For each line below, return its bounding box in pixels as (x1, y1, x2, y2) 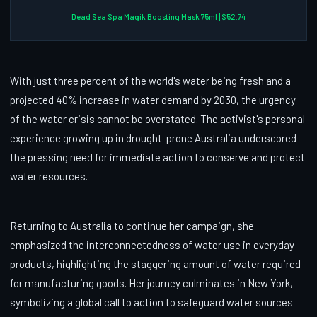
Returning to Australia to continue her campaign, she (10, 219, 254, 233)
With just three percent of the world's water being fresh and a (10, 74, 291, 88)
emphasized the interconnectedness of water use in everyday (10, 238, 294, 252)
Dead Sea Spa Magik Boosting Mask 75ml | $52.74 (71, 12, 246, 22)
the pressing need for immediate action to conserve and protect (10, 151, 305, 164)
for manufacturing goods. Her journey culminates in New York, (10, 277, 293, 290)
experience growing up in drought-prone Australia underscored (10, 132, 296, 145)
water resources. (10, 170, 88, 183)
